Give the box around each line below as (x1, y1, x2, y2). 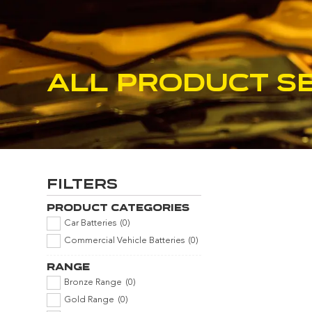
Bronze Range (64, 278, 123, 288)
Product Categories (47, 201, 190, 214)
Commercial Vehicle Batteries (64, 236, 185, 246)
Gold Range (64, 295, 115, 305)
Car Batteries (64, 219, 117, 228)
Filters (47, 174, 118, 194)
